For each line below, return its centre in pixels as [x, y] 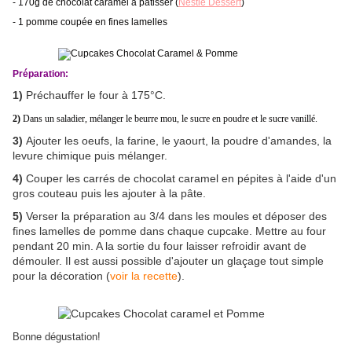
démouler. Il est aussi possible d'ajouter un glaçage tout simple [168, 261]
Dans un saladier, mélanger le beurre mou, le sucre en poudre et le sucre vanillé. [169, 119]
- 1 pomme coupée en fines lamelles [90, 22]
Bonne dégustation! [57, 337]
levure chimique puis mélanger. [90, 156]
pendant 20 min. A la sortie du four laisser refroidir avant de [159, 246]
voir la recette [144, 276]
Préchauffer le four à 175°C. [94, 95]
